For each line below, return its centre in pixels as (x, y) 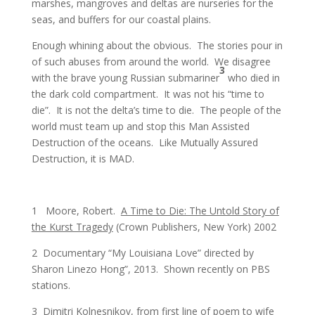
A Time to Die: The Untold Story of (200, 211)
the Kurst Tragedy (72, 227)
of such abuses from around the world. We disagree (151, 62)
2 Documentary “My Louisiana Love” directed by (142, 253)
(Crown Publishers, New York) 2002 (194, 227)
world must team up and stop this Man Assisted (140, 127)
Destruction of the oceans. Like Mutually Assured (144, 143)
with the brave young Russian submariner (125, 78)
